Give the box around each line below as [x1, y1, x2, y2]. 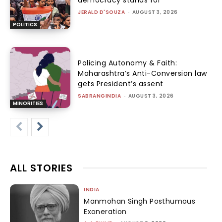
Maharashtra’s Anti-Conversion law [78, 68, 207, 78]
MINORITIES [13, 99, 43, 107]
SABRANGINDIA [78, 92, 121, 100]
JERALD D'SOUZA [78, 8, 125, 16]
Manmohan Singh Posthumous [84, 196, 196, 206]
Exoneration [84, 206, 127, 217]
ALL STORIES [10, 161, 73, 175]
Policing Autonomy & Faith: [78, 57, 177, 68]
